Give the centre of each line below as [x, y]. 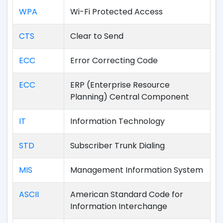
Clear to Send [97, 36]
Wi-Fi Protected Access [116, 12]
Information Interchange [119, 206]
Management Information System [137, 170]
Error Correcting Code [114, 60]
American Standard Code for [127, 194]
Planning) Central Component [130, 97]
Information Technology [117, 121]
